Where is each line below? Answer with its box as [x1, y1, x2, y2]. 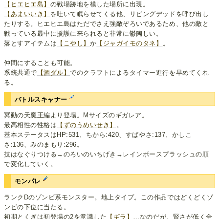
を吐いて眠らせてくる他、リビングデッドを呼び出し [50, 10, 209, 18]
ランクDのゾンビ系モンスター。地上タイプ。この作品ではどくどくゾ [4, 193, 214, 201]
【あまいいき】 [4, 10, 50, 18]
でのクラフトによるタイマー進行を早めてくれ [70, 69, 209, 77]
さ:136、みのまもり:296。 [4, 141, 84, 149]
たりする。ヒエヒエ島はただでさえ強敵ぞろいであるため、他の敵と [4, 20, 209, 28]
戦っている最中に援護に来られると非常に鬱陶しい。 [4, 30, 163, 38]
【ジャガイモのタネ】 [96, 40, 163, 47]
